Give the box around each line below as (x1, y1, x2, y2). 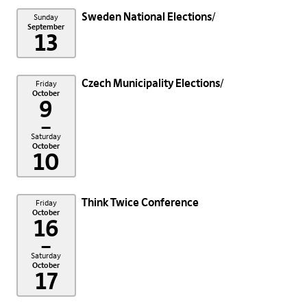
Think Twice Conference (81, 195, 199, 209)
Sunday (34, 12, 59, 22)
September (27, 22, 65, 32)
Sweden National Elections (81, 10, 212, 23)
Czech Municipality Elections (81, 76, 220, 90)
